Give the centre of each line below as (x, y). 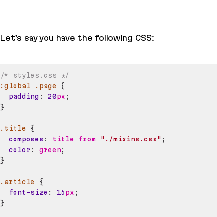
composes (26, 139)
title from (74, 139)
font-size (28, 193)
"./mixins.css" (131, 139)
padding (24, 97)
